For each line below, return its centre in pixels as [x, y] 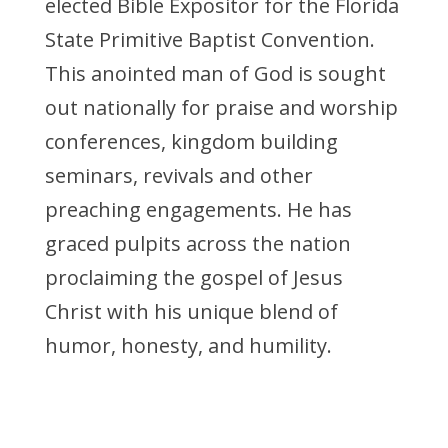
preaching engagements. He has [198, 209]
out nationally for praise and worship [221, 107]
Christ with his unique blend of [191, 311]
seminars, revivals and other [178, 175]
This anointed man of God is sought [215, 73]
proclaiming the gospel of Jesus [193, 277]
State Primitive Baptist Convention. [209, 39]
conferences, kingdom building [191, 141]
